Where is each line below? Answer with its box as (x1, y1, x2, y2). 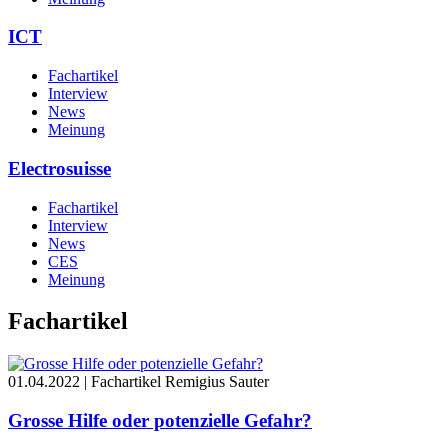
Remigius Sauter (165, 373, 269, 391)
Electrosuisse (8, 157, 111, 179)
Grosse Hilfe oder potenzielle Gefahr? (8, 410, 312, 432)
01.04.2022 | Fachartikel (8, 373, 161, 391)
